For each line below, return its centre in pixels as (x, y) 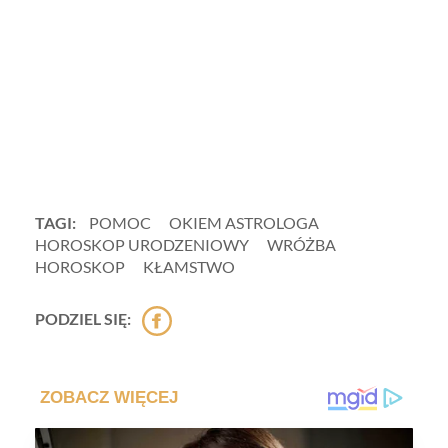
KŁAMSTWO (189, 266)
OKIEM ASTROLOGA (244, 222)
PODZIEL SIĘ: (83, 319)
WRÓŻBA (301, 244)
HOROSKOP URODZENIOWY (142, 244)
